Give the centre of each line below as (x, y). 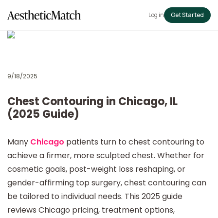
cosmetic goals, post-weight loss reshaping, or (96, 169)
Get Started (187, 15)
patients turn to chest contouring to (135, 142)
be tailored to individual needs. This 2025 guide (95, 196)
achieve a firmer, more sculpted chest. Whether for (106, 155)
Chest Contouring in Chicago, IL (92, 101)
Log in (156, 15)
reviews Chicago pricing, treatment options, (91, 210)
